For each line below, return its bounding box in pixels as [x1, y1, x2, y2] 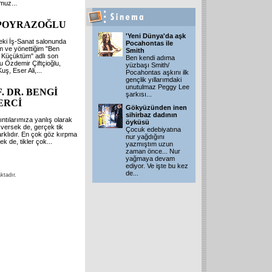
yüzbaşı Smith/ [126, 61, 169, 69]
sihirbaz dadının [126, 111, 177, 118]
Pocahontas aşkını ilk [126, 69, 189, 76]
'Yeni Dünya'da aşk [126, 32, 186, 39]
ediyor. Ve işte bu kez [126, 162, 188, 169]
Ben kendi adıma [126, 54, 175, 61]
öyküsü [126, 118, 149, 126]
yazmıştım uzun [126, 140, 173, 148]
